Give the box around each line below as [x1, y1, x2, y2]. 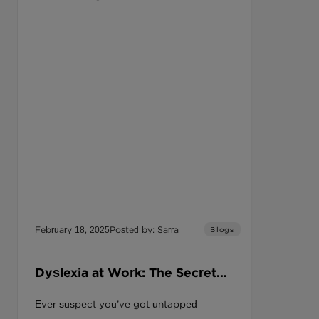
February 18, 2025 [35, 224, 110, 236]
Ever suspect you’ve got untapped [35, 298, 198, 310]
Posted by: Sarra [110, 224, 179, 236]
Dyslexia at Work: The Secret [35, 264, 217, 280]
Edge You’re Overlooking [35, 283, 194, 298]
